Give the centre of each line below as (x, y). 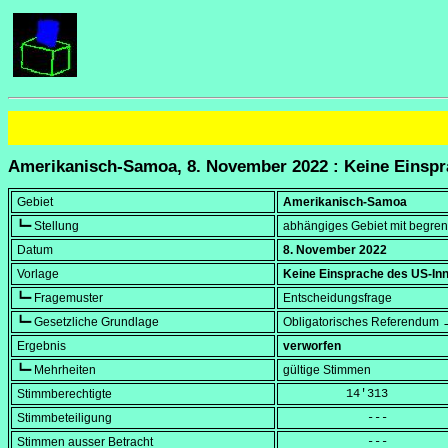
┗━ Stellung (48, 226)
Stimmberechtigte (64, 394)
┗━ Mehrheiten (56, 370)
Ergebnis (41, 346)
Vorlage (38, 274)
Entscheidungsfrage (337, 298)
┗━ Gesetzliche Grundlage (88, 322)
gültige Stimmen (327, 370)
